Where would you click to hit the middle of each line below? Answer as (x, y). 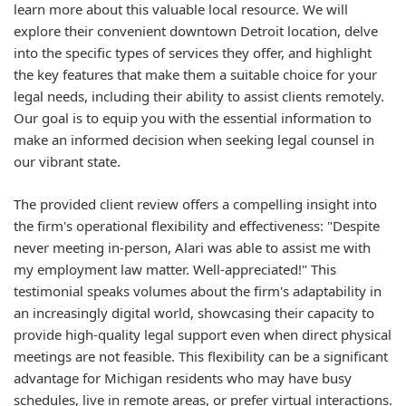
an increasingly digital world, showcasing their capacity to (194, 312)
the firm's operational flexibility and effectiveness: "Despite (197, 225)
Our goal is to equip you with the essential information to (193, 118)
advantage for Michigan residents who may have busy (183, 377)
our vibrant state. (67, 161)
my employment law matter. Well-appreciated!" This (175, 269)
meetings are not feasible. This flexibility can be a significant (201, 356)
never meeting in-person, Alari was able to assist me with (192, 247)
